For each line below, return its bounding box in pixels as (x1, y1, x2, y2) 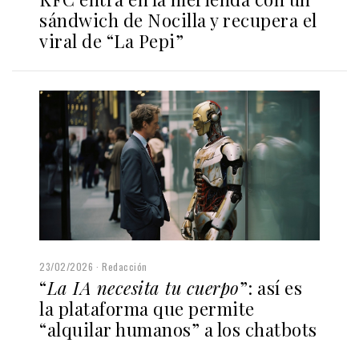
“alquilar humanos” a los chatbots (39, 317, 317, 341)
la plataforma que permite (39, 296, 255, 321)
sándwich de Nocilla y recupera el (39, 7, 317, 32)
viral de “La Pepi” (39, 28, 184, 53)
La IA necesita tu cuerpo (46, 276, 240, 300)
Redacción (102, 260, 147, 273)
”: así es (239, 276, 302, 300)
